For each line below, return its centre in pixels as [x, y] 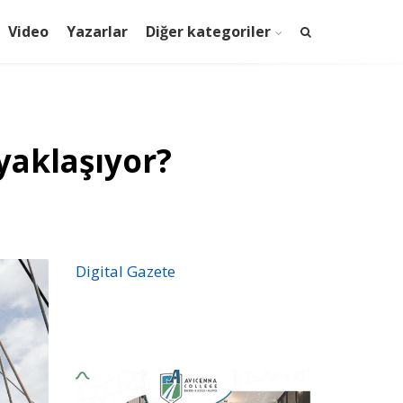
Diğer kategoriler [208, 31]
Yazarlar [97, 31]
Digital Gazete [125, 271]
